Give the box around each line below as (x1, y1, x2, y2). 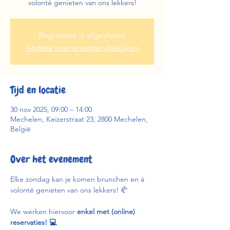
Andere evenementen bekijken (26, 43, 139, 52)
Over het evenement (10, 152, 92, 166)
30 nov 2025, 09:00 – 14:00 (10, 105, 92, 114)
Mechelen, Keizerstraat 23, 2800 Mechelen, (10, 114, 148, 124)
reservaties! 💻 (10, 218, 56, 227)
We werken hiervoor (10, 207, 77, 216)
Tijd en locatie (10, 83, 66, 97)
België (10, 124, 31, 133)
